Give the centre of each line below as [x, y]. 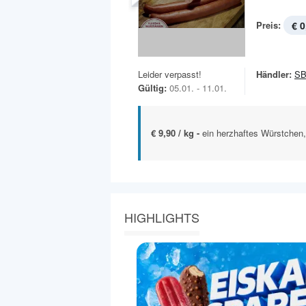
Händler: [274, 74]
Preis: [268, 25]
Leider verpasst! [170, 74]
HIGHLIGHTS [162, 218]
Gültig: [152, 88]
